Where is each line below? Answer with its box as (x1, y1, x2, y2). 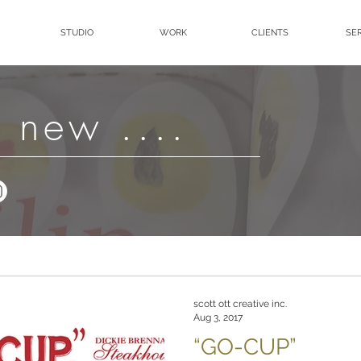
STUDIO (60, 27, 93, 38)
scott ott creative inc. (193, 298, 287, 309)
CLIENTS (251, 27, 288, 38)
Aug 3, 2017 (193, 311, 243, 323)
